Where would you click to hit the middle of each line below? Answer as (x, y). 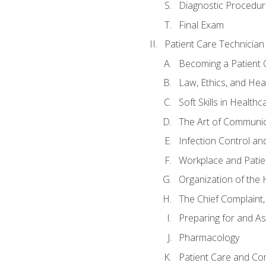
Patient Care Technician (214, 44)
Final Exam (201, 25)
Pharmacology (209, 237)
